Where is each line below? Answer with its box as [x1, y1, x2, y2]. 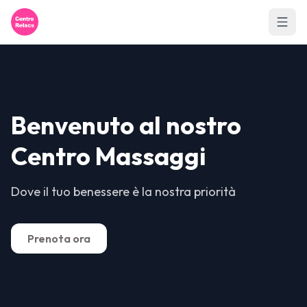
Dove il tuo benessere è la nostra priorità [11, 184, 236, 199]
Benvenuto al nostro [11, 110, 241, 140]
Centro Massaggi [11, 140, 206, 171]
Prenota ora [27, 232, 90, 245]
